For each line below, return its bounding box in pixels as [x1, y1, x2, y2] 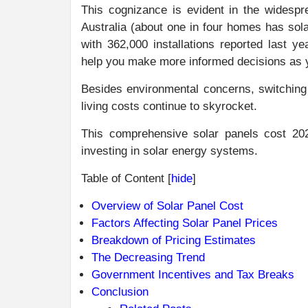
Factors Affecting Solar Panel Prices [91, 216, 278, 230]
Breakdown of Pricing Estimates [91, 233, 256, 247]
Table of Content [81, 171, 164, 185]
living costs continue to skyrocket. [81, 99, 257, 113]
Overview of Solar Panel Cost [91, 199, 243, 212]
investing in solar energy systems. [81, 144, 258, 157]
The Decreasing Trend [91, 250, 205, 264]
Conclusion [91, 285, 148, 298]
